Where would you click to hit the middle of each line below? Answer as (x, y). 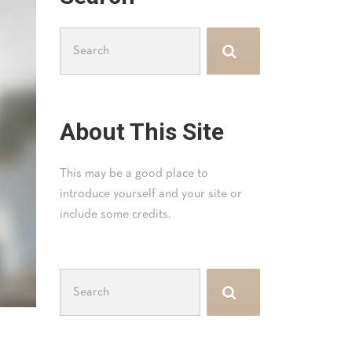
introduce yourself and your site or (151, 194)
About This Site (142, 132)
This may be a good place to (134, 174)
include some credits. (115, 214)
